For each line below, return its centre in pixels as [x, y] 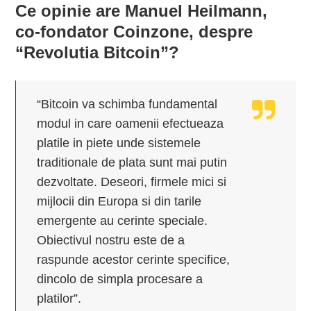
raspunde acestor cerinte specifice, [134, 259]
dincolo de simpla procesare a [120, 279]
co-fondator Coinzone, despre [134, 31]
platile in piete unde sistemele [119, 143]
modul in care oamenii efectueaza [131, 123]
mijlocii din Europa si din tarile [119, 201]
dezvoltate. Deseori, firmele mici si [132, 182]
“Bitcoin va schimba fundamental [127, 104]
